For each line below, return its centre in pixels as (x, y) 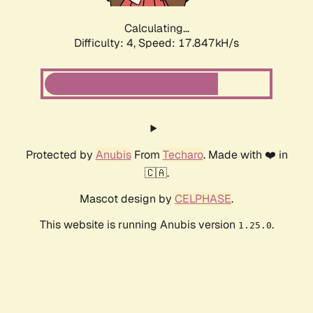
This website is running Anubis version (139, 225)
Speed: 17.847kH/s (189, 43)
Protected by (60, 155)
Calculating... (156, 29)
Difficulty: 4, (106, 43)
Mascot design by (127, 199)
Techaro (183, 155)
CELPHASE (203, 199)
